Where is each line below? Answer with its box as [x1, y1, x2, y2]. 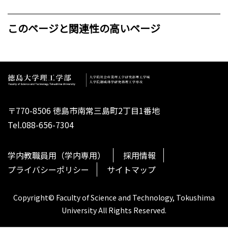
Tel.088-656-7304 [8, 119, 74, 131]
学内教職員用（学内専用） [8, 149, 105, 162]
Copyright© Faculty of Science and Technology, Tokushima [13, 192, 215, 203]
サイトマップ [107, 163, 156, 176]
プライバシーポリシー [8, 163, 89, 176]
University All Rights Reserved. [62, 205, 166, 215]
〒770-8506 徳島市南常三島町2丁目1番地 [8, 104, 160, 117]
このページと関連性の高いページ [8, 21, 160, 36]
